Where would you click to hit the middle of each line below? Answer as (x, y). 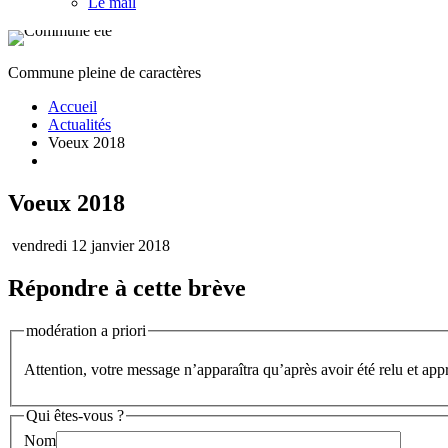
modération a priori (86, 330)
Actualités (79, 125)
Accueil (72, 107)
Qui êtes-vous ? (75, 416)
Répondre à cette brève (127, 287)
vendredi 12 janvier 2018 (89, 245)
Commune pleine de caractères (104, 73)
